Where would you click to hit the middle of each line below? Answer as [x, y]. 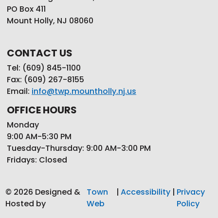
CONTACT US [40, 53]
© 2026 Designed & [43, 192]
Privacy [191, 192]
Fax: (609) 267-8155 [45, 80]
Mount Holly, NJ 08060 [50, 21]
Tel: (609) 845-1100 [44, 68]
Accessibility [146, 192]
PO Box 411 [26, 9]
